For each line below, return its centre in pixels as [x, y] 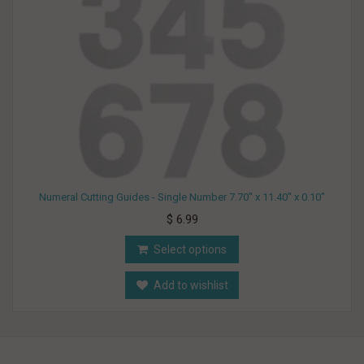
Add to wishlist [191, 285]
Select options [190, 249]
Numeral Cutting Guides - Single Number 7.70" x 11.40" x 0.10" [182, 197]
